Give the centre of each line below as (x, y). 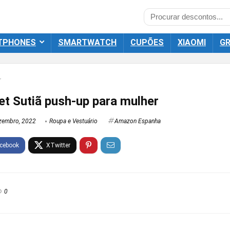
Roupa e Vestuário (73, 121)
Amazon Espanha (138, 121)
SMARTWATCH (87, 42)
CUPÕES (147, 42)
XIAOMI (192, 42)
